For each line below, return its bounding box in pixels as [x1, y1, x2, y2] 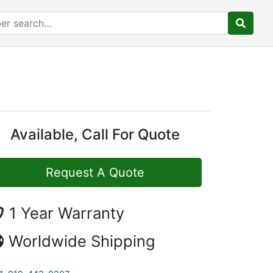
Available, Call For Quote [10, 126, 180, 143]
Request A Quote [46, 165, 144, 180]
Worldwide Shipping [9, 232, 155, 250]
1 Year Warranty [9, 204, 124, 222]
